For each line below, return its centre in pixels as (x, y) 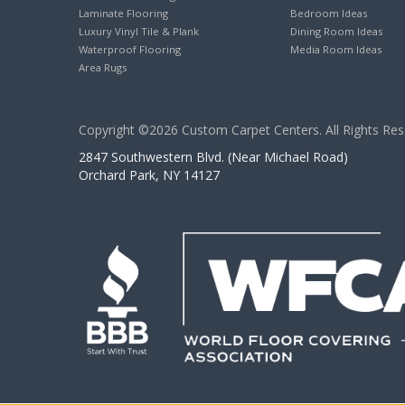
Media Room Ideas (336, 50)
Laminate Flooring (123, 14)
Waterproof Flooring (130, 50)
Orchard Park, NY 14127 (149, 175)
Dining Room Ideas (336, 32)
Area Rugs (103, 68)
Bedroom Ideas (329, 14)
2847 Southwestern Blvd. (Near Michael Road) (213, 157)
